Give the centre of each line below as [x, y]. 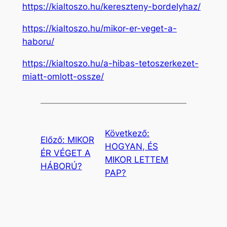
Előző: [52, 140]
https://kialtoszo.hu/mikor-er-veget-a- [99, 28]
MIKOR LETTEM [137, 159]
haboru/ [38, 41]
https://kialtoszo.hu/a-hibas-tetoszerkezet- [110, 63]
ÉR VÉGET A [65, 153]
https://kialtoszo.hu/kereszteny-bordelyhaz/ [111, 7]
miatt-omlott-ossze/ [63, 76]
